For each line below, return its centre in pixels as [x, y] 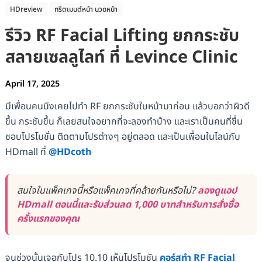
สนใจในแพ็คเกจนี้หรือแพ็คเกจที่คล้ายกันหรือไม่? [107, 191]
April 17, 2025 [32, 84]
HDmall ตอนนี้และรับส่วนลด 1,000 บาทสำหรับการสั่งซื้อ [127, 205]
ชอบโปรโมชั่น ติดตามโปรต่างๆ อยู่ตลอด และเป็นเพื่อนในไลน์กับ [123, 137]
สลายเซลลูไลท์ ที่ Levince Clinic [121, 57]
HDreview [26, 9]
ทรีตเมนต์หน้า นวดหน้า [86, 9]
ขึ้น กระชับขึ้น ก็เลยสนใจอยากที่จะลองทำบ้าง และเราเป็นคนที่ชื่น [124, 121]
